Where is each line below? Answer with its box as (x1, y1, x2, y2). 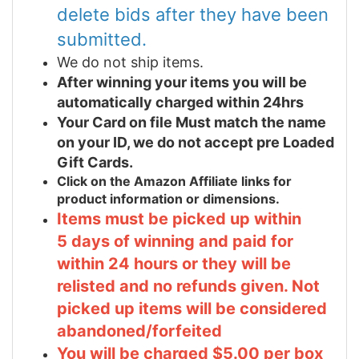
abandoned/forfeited (57, 321, 222, 341)
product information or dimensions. (57, 190, 280, 207)
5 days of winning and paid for (57, 231, 293, 251)
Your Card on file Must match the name (57, 113, 326, 131)
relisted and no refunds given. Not (57, 276, 320, 296)
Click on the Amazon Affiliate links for (57, 172, 292, 189)
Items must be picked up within (57, 208, 301, 228)
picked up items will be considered (57, 298, 327, 318)
